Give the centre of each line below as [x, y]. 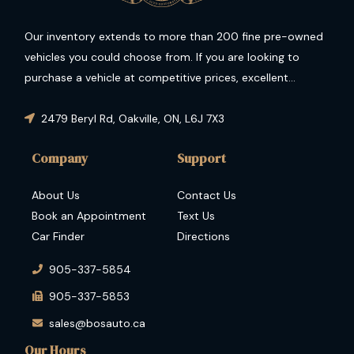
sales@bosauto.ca [97, 323]
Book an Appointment [89, 215]
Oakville [138, 118]
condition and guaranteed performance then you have [143, 98]
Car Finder [58, 236]
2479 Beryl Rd [77, 118]
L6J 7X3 [205, 118]
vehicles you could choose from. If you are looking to [58, 56]
